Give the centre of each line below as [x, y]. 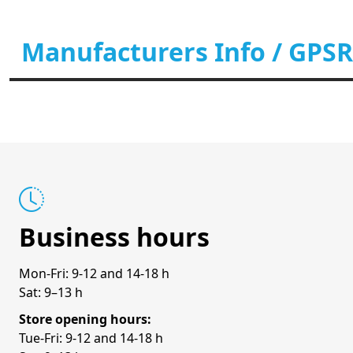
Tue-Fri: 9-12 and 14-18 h [91, 338]
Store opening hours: [85, 319]
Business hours [114, 237]
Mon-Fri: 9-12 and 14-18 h [94, 273]
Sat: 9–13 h [51, 292]
